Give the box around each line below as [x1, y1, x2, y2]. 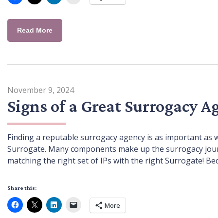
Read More [17, 26, 53, 34]
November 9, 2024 [7, 84, 74, 95]
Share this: [7, 184, 36, 191]
